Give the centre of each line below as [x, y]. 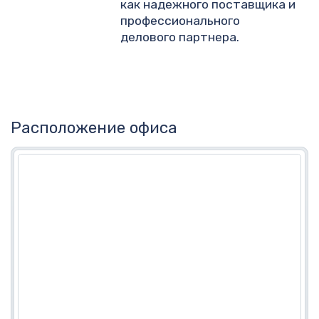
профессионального [181, 20]
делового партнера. [180, 37]
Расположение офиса [94, 127]
